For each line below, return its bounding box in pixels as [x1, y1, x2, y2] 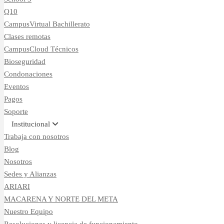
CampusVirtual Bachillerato [4, 19, 90, 28]
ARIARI [4, 182, 30, 190]
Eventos [4, 82, 29, 90]
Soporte [4, 107, 28, 115]
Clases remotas [4, 32, 50, 40]
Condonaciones [4, 69, 52, 78]
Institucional [11, 119, 52, 128]
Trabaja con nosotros [4, 132, 69, 140]
